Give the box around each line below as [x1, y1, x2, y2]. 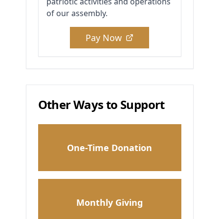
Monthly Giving [76, 197, 143, 209]
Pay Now [86, 32, 122, 44]
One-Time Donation [67, 142, 152, 154]
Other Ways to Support [38, 96, 165, 113]
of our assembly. [46, 8, 108, 19]
